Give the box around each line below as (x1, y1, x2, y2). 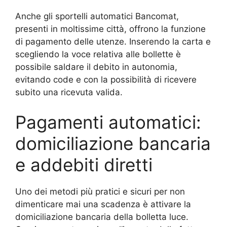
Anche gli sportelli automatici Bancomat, (15, 11, 179, 21)
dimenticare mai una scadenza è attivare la (15, 199, 191, 210)
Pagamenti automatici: (15, 111, 201, 133)
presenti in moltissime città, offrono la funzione (15, 23, 206, 34)
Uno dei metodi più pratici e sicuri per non (15, 186, 185, 197)
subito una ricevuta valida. (15, 87, 123, 97)
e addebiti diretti (15, 154, 153, 176)
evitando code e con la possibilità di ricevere (15, 74, 197, 85)
